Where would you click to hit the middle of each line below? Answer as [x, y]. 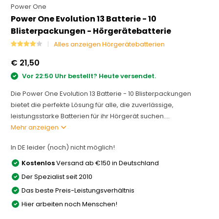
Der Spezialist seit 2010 [57, 176]
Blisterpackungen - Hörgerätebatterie [91, 31]
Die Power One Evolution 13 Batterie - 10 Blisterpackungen [101, 93]
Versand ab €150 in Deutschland [107, 163]
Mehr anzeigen [36, 127]
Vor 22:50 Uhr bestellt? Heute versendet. [88, 76]
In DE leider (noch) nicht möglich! [63, 147]
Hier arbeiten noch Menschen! [70, 204]
